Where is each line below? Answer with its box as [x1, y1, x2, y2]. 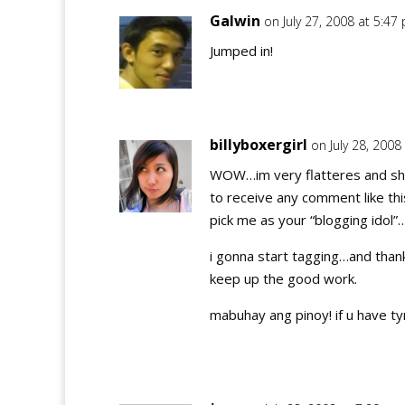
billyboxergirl [210, 135, 307, 155]
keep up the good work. [210, 269, 357, 287]
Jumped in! [210, 42, 273, 60]
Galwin [210, 11, 260, 31]
